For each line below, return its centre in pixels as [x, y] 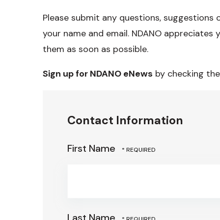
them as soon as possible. [96, 49]
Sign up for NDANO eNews [98, 74]
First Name [93, 148]
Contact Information [125, 120]
